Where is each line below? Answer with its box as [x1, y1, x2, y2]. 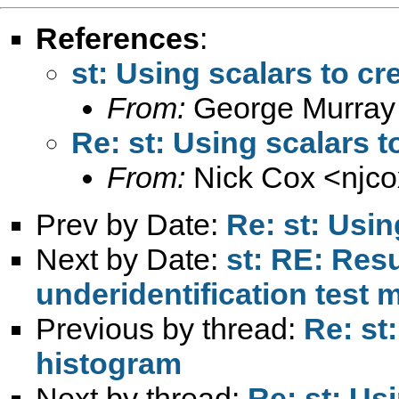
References [36, 20, 199, 55]
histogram [36, 346, 182, 380]
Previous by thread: [36, 311, 304, 346]
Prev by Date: [36, 207, 226, 241]
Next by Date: [36, 241, 226, 276]
